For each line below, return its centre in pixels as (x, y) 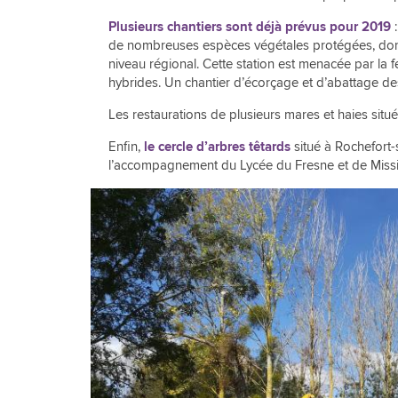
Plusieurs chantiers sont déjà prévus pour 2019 (250, 27)
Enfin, (126, 146)
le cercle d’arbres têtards (217, 147)
